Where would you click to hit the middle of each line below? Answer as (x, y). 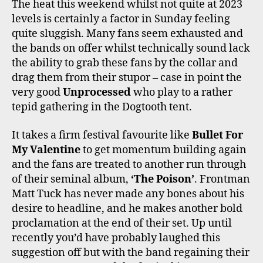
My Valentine (46, 150)
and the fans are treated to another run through (129, 164)
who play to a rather (182, 93)
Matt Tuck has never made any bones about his (128, 194)
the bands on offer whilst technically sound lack (131, 49)
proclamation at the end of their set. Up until (122, 223)
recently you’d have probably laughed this (116, 238)
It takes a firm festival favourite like (102, 135)
